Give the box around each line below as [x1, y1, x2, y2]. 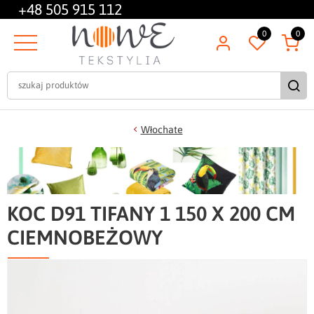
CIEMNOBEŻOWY [7, 225, 163, 249]
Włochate [140, 123, 183, 135]
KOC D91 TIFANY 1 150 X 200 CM [7, 201, 295, 225]
